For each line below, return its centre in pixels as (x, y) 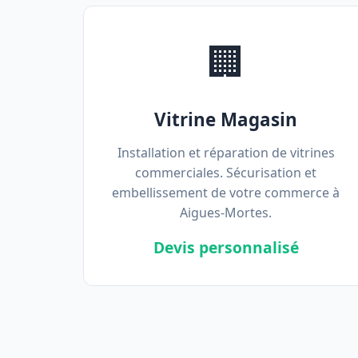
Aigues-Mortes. (226, 213)
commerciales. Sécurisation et (226, 173)
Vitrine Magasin (226, 119)
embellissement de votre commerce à (226, 193)
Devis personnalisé (226, 247)
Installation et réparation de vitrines (226, 153)
